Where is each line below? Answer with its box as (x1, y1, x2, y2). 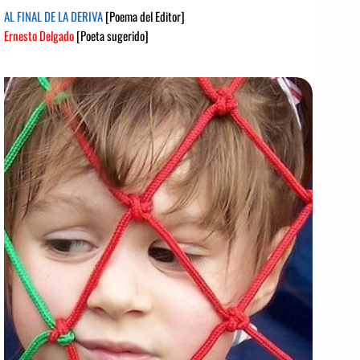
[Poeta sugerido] (74, 27, 149, 45)
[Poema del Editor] (105, 7, 185, 26)
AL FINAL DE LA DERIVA (4, 7, 105, 26)
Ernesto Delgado (4, 27, 74, 45)
